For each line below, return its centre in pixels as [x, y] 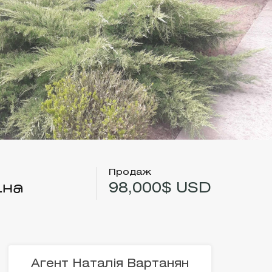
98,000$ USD [160, 189]
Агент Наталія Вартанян [110, 264]
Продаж [130, 172]
